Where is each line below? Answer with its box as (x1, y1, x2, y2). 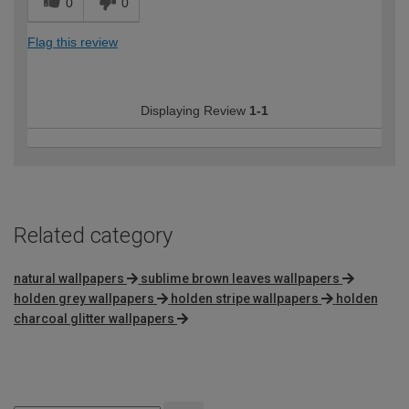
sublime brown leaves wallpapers (141, 271, 341, 287)
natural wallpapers (14, 271, 124, 287)
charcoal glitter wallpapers (14, 311, 174, 327)
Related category (14, 223, 173, 249)
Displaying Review (141, 103, 249, 119)
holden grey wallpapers (14, 291, 154, 307)
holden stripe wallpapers (171, 291, 320, 307)
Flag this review (27, 35, 118, 50)
